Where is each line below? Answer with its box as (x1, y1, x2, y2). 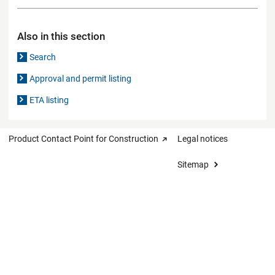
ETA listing (29, 95, 69, 105)
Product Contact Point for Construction (9, 133, 158, 144)
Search (29, 52, 56, 62)
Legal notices (177, 133, 228, 144)
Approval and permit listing (29, 73, 132, 83)
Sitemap (177, 159, 209, 169)
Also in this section (17, 29, 105, 42)
